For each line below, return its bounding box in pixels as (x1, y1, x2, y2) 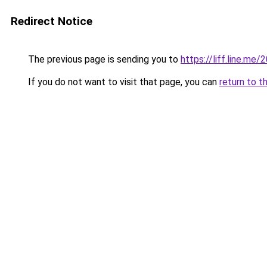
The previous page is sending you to (26, 54, 181, 65)
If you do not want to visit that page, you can (26, 76, 219, 88)
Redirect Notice (11, 14, 92, 28)
